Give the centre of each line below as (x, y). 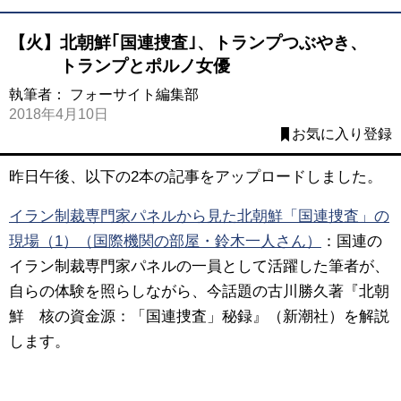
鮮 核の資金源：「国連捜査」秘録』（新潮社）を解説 (199, 317)
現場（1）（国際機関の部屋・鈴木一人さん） (165, 242)
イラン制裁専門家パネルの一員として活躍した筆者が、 (199, 267)
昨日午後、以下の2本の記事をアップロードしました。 (196, 176)
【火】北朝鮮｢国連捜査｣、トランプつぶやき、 (188, 42)
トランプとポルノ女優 (119, 65)
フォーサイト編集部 (134, 94)
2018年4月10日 (59, 114)
